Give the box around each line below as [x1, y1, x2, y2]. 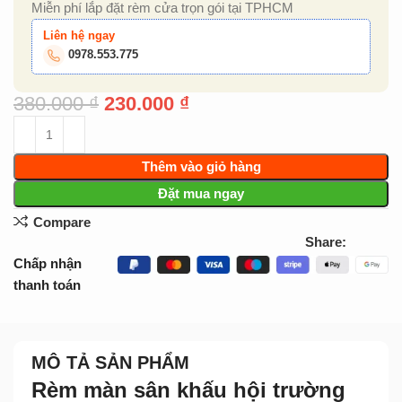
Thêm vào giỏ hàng [141, 159, 261, 175]
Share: [305, 234, 346, 250]
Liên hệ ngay [43, 29, 116, 43]
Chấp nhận [13, 256, 83, 272]
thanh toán [13, 277, 82, 293]
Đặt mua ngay [158, 186, 244, 202]
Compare [32, 214, 91, 230]
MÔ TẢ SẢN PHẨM [31, 353, 189, 373]
